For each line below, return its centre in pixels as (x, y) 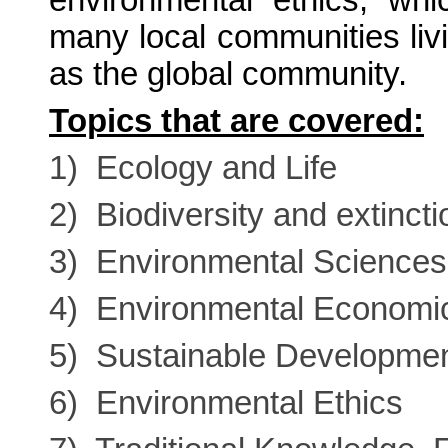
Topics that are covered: (236, 121)
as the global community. (232, 74)
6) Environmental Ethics (226, 403)
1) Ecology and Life (193, 168)
